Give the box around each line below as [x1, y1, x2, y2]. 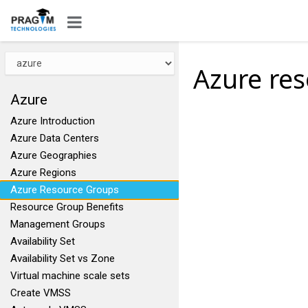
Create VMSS [10, 287, 71, 299]
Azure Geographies [10, 149, 97, 162]
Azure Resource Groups [10, 184, 119, 196]
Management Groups [10, 218, 105, 230]
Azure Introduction [10, 115, 95, 127]
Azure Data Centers [10, 132, 99, 144]
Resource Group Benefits [10, 201, 124, 213]
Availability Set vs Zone [10, 252, 115, 265]
